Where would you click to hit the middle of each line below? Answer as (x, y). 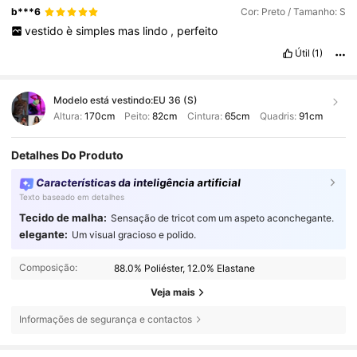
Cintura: (204, 116)
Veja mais (173, 292)
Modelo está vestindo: (103, 100)
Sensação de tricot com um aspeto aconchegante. (222, 218)
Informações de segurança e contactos (105, 320)
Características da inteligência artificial (139, 183)
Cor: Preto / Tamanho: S (293, 12)
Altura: (69, 116)
